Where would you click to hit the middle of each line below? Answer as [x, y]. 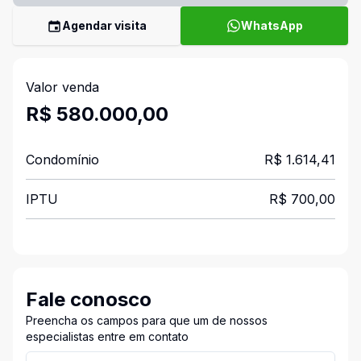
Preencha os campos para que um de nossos [147, 320]
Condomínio [62, 160]
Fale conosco [89, 299]
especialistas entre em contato [107, 336]
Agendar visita [104, 25]
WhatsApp [272, 25]
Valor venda [62, 87]
